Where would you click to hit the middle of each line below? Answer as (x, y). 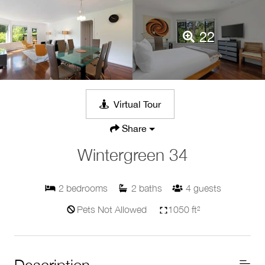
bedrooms (87, 188)
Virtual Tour (137, 104)
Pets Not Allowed (112, 209)
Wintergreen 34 (132, 154)
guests (207, 188)
